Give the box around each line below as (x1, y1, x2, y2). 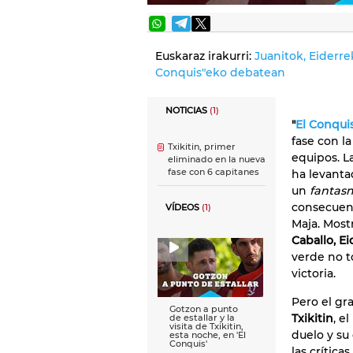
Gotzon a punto (169, 304, 238, 314)
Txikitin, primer (168, 142, 236, 152)
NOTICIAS (165, 106, 210, 116)
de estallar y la (169, 313, 235, 323)
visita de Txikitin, (169, 321, 243, 332)
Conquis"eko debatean (155, 65, 285, 80)
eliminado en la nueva (168, 154, 266, 165)
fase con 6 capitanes (168, 167, 259, 177)
